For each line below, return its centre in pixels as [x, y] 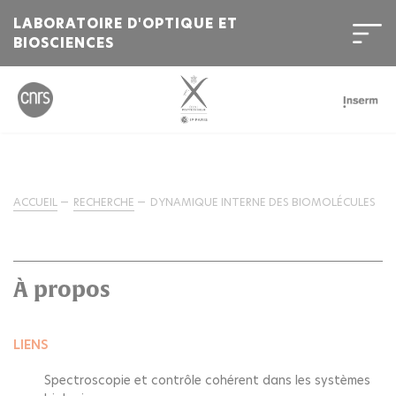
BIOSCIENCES [64, 42]
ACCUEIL [35, 202]
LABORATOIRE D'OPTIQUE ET [126, 23]
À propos [62, 289]
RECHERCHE [104, 202]
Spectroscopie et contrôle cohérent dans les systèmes [207, 380]
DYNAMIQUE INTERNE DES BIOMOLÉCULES [263, 202]
